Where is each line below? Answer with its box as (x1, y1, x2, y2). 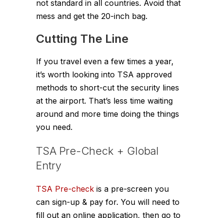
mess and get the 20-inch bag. (36, 11, 147, 21)
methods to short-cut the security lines (36, 82, 179, 92)
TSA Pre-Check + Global (36, 144, 159, 157)
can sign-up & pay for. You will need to (36, 197, 180, 207)
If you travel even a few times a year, (36, 56, 174, 66)
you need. (36, 122, 73, 132)
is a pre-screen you (94, 183, 169, 194)
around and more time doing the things (36, 109, 179, 119)
